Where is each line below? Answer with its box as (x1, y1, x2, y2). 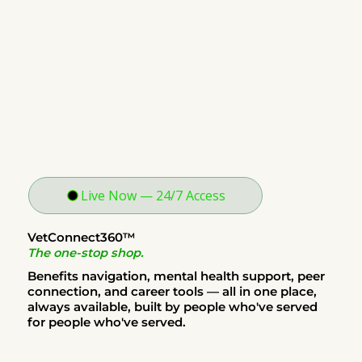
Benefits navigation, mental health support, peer (27, 269, 325, 284)
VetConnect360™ (27, 230, 136, 246)
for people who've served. (27, 315, 186, 330)
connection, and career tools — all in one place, (27, 284, 317, 300)
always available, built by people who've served (27, 300, 318, 315)
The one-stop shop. (27, 246, 144, 261)
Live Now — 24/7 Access (81, 187, 225, 205)
